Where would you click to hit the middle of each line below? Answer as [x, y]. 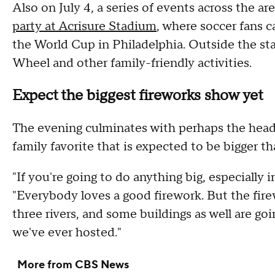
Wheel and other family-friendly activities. [132, 63]
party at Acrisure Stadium [84, 26]
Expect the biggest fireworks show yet [138, 95]
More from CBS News [73, 265]
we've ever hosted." [67, 232]
